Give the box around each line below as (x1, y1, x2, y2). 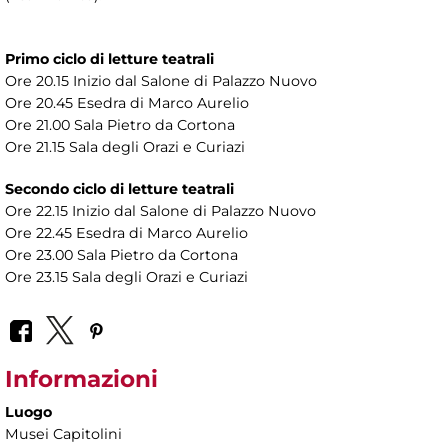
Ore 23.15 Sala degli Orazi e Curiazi (5, 267, 252, 286)
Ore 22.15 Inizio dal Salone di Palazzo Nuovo (5, 201, 316, 220)
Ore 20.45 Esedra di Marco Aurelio (5, 93, 249, 112)
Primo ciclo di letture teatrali (5, 49, 214, 68)
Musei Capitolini (5, 425, 122, 444)
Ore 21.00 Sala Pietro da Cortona (5, 115, 235, 134)
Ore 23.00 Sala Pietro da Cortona (5, 245, 238, 264)
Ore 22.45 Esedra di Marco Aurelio (5, 223, 252, 242)
